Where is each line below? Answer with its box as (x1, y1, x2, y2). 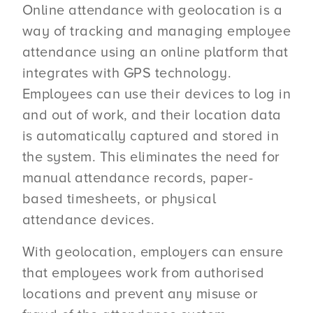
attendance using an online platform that (22, 44, 289, 61)
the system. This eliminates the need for (22, 149, 280, 166)
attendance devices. (22, 212, 155, 229)
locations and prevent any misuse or (22, 286, 259, 303)
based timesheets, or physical (22, 191, 217, 208)
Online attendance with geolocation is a (22, 2, 283, 20)
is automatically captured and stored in (22, 128, 279, 145)
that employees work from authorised (22, 265, 265, 282)
